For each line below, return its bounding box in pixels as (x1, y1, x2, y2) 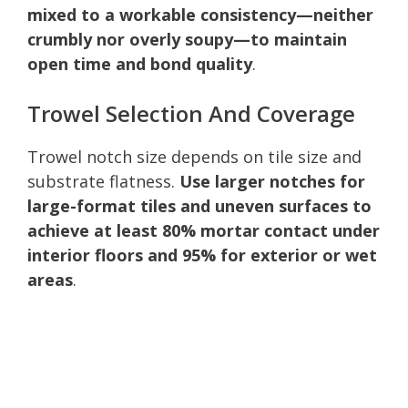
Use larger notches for (179, 169, 365, 192)
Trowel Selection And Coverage (27, 97, 355, 128)
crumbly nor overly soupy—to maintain (27, 27, 347, 50)
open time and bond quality (27, 52, 252, 75)
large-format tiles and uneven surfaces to (27, 194, 372, 217)
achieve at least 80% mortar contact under (27, 219, 380, 241)
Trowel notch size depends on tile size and (27, 145, 362, 168)
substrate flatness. (27, 169, 179, 192)
